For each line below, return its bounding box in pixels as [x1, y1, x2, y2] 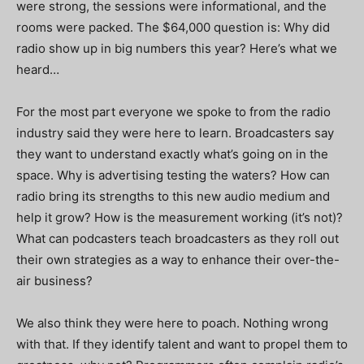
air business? [16, 273, 93, 288]
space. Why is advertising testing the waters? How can [16, 167, 330, 183]
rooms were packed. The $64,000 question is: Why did [16, 19, 330, 35]
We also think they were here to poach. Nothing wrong [16, 315, 328, 331]
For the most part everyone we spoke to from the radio [16, 104, 331, 119]
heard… [16, 62, 59, 77]
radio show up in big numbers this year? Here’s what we [16, 41, 337, 56]
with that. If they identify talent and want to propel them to [16, 336, 348, 352]
